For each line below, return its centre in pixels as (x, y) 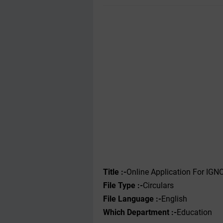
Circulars (158, 185)
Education (196, 212)
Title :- (115, 172)
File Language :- (132, 199)
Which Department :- (140, 212)
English (175, 199)
